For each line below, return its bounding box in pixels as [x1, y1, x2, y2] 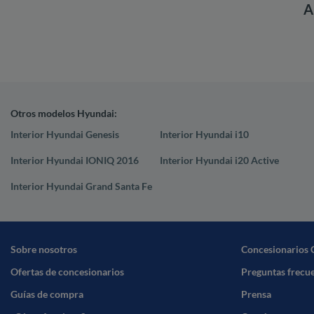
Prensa [240, 288, 271, 301]
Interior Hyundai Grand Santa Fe [11, 180, 152, 193]
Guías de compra [11, 288, 83, 301]
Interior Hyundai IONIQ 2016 [11, 154, 139, 167]
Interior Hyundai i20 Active [159, 154, 279, 167]
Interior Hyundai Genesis [11, 128, 119, 141]
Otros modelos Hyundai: [11, 107, 117, 120]
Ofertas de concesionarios [11, 266, 124, 278]
